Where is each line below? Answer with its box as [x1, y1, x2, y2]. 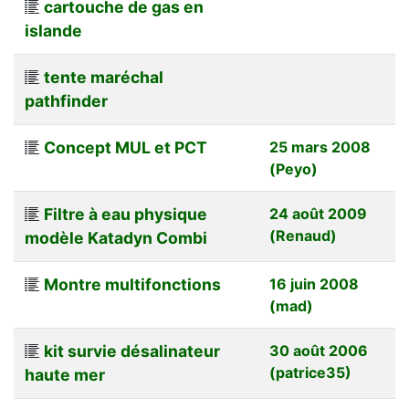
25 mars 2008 [269, 137, 371, 156]
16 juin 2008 [269, 274, 359, 293]
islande [25, 20, 82, 40]
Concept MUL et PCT [44, 137, 207, 157]
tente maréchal [44, 67, 163, 87]
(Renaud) [269, 225, 337, 245]
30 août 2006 [269, 341, 368, 360]
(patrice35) [269, 362, 351, 382]
